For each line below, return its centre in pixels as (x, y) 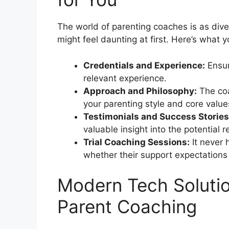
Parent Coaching (127, 207)
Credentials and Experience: (144, 65)
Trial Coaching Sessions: (136, 142)
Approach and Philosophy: (140, 91)
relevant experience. (125, 78)
